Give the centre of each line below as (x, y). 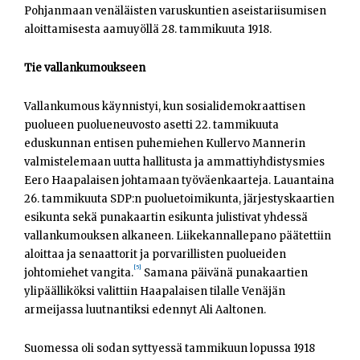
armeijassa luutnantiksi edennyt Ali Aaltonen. (145, 310)
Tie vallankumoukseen (85, 68)
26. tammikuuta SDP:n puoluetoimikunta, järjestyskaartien (179, 199)
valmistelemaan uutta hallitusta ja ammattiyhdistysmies (174, 162)
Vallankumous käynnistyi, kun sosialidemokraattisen (165, 107)
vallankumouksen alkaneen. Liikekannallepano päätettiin (178, 236)
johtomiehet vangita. (79, 273)
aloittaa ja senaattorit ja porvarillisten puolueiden (155, 255)
